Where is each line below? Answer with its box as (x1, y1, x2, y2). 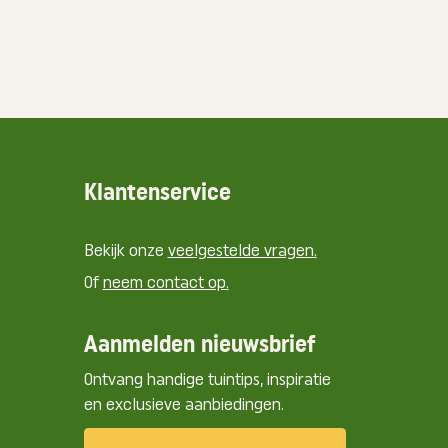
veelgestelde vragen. (167, 241, 317, 261)
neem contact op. (102, 273, 229, 293)
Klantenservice (83, 176, 231, 206)
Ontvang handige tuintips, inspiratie (83, 370, 331, 390)
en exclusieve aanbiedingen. (83, 395, 284, 415)
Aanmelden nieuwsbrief (83, 328, 316, 358)
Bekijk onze (83, 241, 168, 261)
